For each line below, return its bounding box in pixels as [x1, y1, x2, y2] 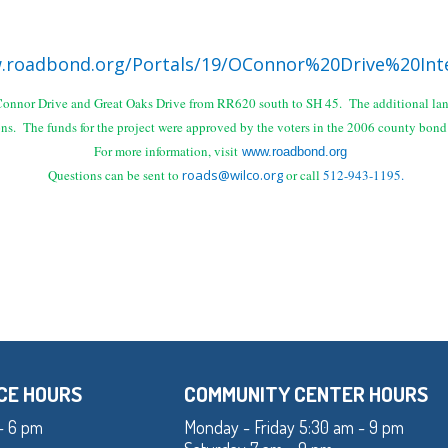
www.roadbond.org [241, 144, 347, 160]
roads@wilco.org [182, 166, 283, 185]
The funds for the [22, 118, 114, 137]
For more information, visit [93, 142, 238, 161]
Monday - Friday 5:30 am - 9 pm [184, 416, 404, 439]
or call [286, 166, 320, 185]
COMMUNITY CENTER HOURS [184, 380, 428, 408]
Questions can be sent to [48, 166, 182, 185]
